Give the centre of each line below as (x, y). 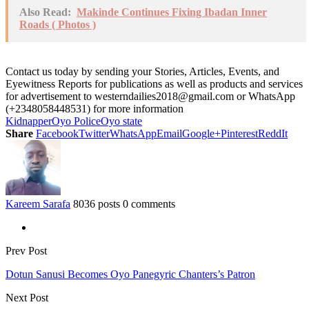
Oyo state (121, 121)
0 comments (149, 203)
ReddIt (273, 133)
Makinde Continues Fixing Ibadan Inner (172, 12)
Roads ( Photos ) (58, 24)
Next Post (27, 297)
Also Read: (45, 12)
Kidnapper (29, 121)
